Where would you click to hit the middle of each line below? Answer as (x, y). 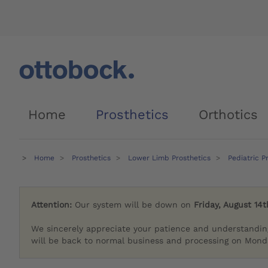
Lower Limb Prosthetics (169, 158)
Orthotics (228, 115)
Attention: (53, 205)
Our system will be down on (135, 205)
